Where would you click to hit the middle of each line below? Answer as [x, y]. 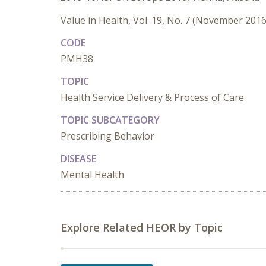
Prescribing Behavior [107, 136]
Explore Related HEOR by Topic [142, 227]
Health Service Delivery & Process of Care [152, 97]
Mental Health [92, 175]
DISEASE [78, 159]
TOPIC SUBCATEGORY [110, 120]
